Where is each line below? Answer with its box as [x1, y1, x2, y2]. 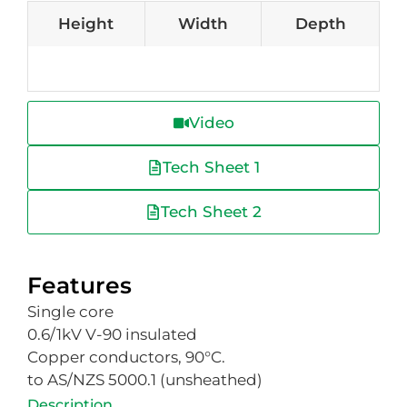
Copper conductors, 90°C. [27, 348, 225, 367]
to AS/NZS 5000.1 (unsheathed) [27, 371, 263, 390]
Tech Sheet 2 [161, 203, 262, 222]
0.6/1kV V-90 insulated [27, 325, 197, 344]
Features [27, 272, 132, 300]
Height [58, 15, 114, 34]
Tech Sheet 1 [163, 158, 260, 177]
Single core [27, 303, 114, 322]
